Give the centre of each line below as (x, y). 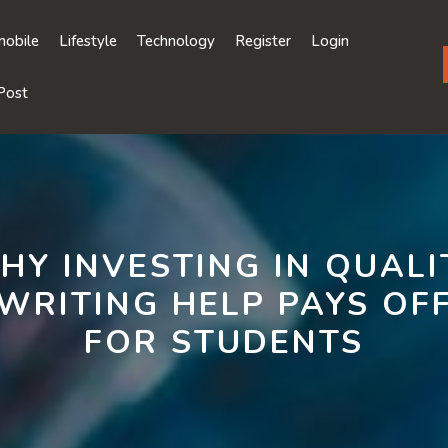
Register (263, 41)
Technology (176, 41)
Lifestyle (88, 41)
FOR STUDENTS (224, 342)
